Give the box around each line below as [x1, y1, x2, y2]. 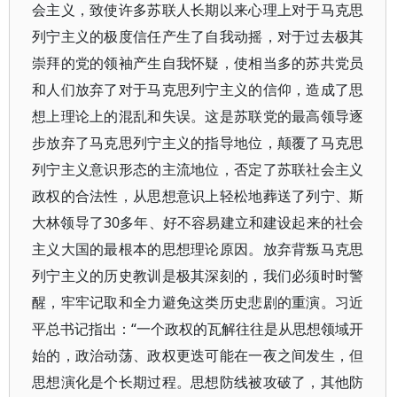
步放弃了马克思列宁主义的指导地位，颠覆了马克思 [32, 133, 364, 152]
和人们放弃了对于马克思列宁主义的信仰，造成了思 [32, 80, 364, 99]
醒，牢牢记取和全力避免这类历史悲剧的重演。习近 [32, 292, 364, 312]
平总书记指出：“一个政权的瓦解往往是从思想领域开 [32, 319, 364, 339]
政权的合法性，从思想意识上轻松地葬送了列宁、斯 [32, 186, 364, 206]
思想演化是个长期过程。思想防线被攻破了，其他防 [32, 372, 364, 392]
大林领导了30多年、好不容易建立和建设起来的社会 [32, 213, 364, 232]
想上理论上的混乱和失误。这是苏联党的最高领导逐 [32, 106, 364, 126]
